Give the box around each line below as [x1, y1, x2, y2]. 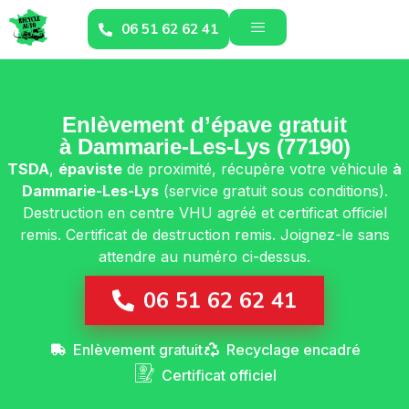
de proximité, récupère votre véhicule [122, 160, 393, 178]
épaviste [58, 160, 122, 178]
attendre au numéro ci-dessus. [99, 247, 310, 266]
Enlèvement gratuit [72, 341, 203, 360]
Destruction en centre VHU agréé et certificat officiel [22, 204, 387, 222]
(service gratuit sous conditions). [158, 182, 388, 200]
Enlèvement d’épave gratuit [62, 112, 347, 137]
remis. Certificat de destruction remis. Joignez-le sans [19, 225, 390, 244]
